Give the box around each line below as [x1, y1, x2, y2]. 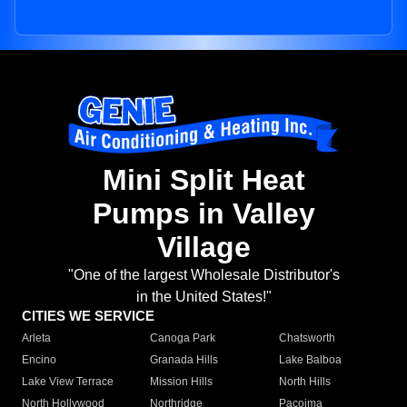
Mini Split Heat [102, 164, 305, 197]
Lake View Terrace [22, 375, 114, 389]
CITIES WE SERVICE [22, 308, 154, 324]
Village [156, 231, 251, 264]
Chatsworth [278, 332, 335, 345]
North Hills [278, 375, 331, 389]
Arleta [22, 332, 51, 345]
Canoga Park [150, 332, 216, 345]
